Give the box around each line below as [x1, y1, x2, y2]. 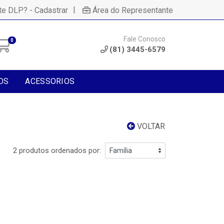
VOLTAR [135, 121, 165, 131]
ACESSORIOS [25, 76, 75, 86]
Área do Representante [92, 5, 173, 15]
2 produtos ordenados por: [13, 146, 101, 155]
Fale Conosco [123, 35, 165, 43]
